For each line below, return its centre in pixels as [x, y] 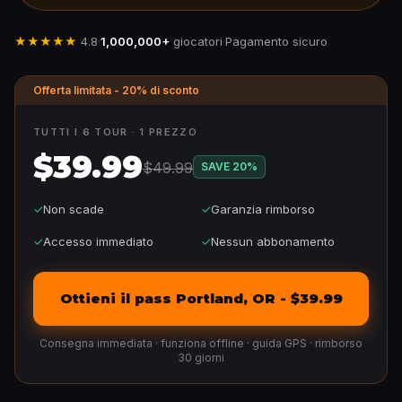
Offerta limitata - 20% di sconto [116, 90]
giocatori [198, 41]
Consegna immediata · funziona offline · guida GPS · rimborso [201, 343]
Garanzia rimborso [263, 209]
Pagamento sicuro [276, 41]
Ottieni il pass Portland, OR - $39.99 [201, 298]
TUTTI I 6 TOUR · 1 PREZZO [115, 132]
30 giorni [201, 358]
